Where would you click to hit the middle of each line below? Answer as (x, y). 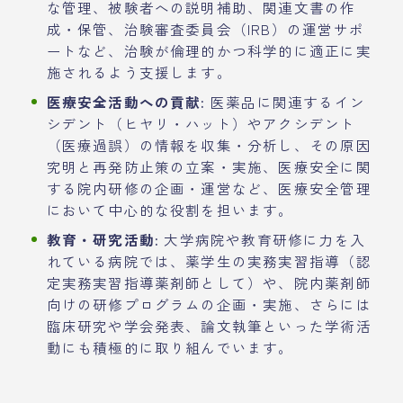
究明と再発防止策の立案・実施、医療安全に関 (209, 166)
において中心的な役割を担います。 (170, 209)
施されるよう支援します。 (139, 72)
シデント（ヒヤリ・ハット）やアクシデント (201, 123)
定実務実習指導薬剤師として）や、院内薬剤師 (209, 282)
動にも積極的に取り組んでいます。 (170, 347)
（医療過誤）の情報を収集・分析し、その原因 (209, 144)
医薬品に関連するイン (285, 101)
